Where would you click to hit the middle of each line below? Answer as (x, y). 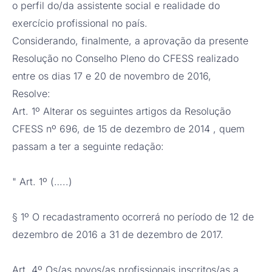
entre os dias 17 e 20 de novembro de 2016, (113, 76)
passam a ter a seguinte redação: (90, 147)
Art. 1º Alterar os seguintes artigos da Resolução (121, 111)
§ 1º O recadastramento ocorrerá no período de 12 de (133, 217)
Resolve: (33, 94)
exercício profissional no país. (81, 23)
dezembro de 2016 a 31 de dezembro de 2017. (119, 235)
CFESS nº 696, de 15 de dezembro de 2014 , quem (128, 129)
